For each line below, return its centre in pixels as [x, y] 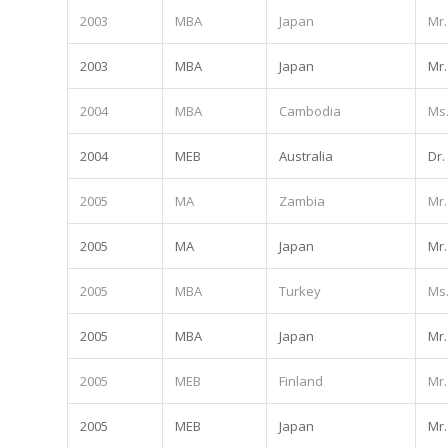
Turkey [300, 290]
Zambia [302, 200]
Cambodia [310, 110]
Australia [306, 155]
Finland [301, 380]
